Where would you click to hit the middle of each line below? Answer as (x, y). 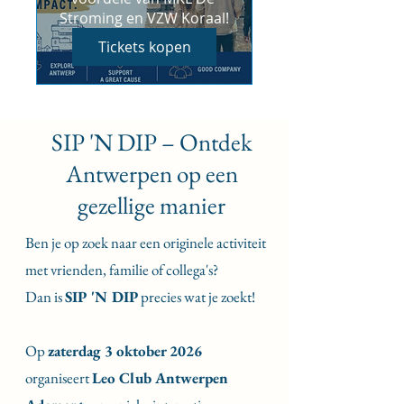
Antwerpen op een (151, 174)
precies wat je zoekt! (197, 297)
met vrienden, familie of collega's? (122, 270)
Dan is (45, 297)
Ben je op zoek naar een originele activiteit (146, 243)
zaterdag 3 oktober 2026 (125, 351)
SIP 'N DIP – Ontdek (151, 142)
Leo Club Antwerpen (160, 378)
